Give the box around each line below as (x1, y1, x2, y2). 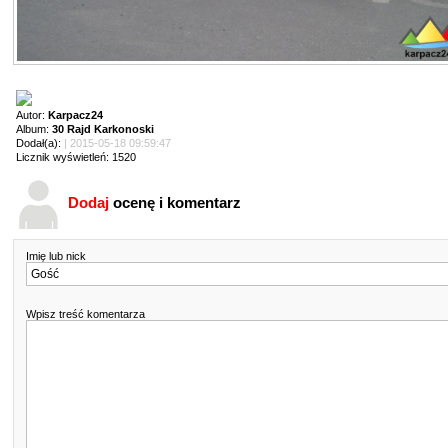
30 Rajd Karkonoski (52, 122, 154, 135)
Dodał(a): (16, 136, 64, 149)
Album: (16, 122, 52, 135)
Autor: (16, 108, 48, 121)
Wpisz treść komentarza (26, 307, 145, 320)
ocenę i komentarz (109, 193, 241, 211)
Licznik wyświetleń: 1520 (16, 150, 136, 163)
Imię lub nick (26, 249, 89, 262)
